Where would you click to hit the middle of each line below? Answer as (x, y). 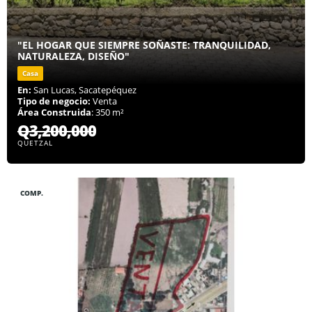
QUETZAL (35, 143)
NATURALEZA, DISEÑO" (73, 56)
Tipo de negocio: (54, 101)
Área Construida (54, 112)
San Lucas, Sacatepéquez (84, 90)
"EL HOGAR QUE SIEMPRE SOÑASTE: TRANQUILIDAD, (144, 45)
